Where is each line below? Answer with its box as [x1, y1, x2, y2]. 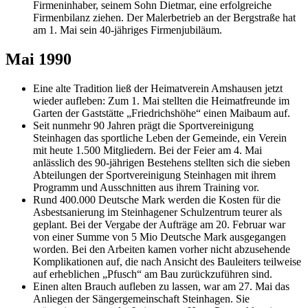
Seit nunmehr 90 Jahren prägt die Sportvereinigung [33, 119, 254, 131]
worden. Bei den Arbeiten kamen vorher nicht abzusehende [33, 243, 290, 255]
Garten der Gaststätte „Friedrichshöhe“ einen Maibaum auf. [33, 107, 290, 119]
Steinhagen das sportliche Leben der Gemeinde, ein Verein [33, 131, 287, 144]
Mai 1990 [5, 49, 71, 68]
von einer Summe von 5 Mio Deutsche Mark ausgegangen [33, 230, 286, 243]
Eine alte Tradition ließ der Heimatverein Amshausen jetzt [33, 82, 283, 94]
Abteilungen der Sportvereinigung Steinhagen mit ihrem [33, 168, 276, 181]
